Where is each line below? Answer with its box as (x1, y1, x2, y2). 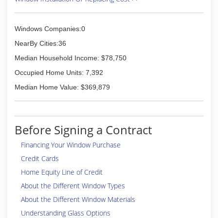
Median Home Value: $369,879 (15, 83, 110, 91)
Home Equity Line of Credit (21, 167, 103, 177)
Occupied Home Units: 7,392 (15, 69, 103, 76)
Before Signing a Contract (15, 122, 152, 138)
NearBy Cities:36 (15, 39, 66, 47)
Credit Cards (21, 154, 59, 163)
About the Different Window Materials (21, 195, 135, 204)
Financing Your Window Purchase (21, 140, 121, 149)
